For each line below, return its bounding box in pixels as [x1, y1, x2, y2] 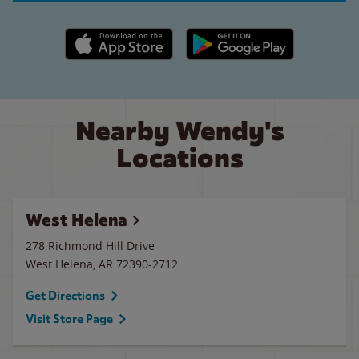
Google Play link [185, 28, 269, 44]
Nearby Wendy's [75, 114, 284, 148]
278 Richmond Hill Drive [26, 238, 155, 253]
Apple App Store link [64, 28, 174, 44]
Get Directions [26, 288, 105, 303]
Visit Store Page [26, 312, 113, 326]
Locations [115, 141, 244, 175]
